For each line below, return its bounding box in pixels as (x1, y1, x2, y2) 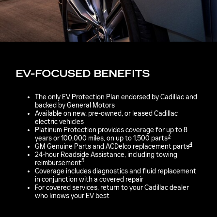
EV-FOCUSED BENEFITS (15, 67, 150, 80)
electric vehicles (35, 117, 84, 126)
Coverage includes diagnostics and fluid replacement (35, 167, 196, 175)
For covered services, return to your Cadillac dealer (35, 183, 189, 192)
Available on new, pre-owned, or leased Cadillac (35, 109, 178, 118)
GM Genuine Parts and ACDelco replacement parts (35, 142, 189, 151)
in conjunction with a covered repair (35, 175, 143, 184)
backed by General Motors (35, 101, 115, 109)
